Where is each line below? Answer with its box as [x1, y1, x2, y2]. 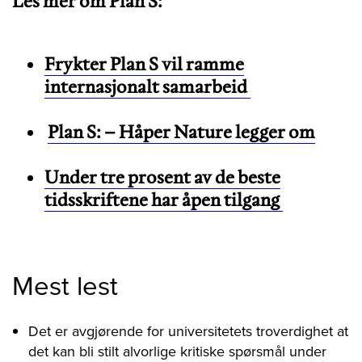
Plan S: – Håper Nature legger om [48, 120, 315, 143]
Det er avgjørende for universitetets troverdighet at [28, 320, 348, 341]
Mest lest [12, 265, 118, 304]
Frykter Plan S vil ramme [44, 52, 244, 75]
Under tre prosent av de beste [44, 165, 280, 188]
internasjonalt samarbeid [44, 74, 250, 98]
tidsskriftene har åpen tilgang [44, 187, 283, 211]
